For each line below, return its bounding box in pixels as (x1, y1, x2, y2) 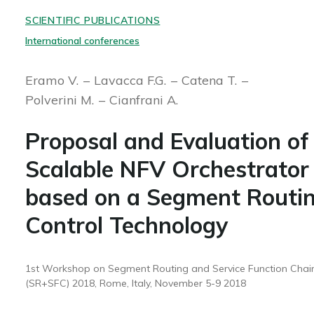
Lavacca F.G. (93, 72, 170, 88)
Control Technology (25, 211, 228, 239)
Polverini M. (25, 92, 97, 108)
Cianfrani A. (109, 92, 178, 108)
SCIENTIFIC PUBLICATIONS (25, 14, 161, 27)
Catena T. (181, 72, 240, 88)
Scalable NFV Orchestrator (25, 155, 309, 183)
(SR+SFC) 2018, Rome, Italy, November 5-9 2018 (25, 277, 246, 289)
